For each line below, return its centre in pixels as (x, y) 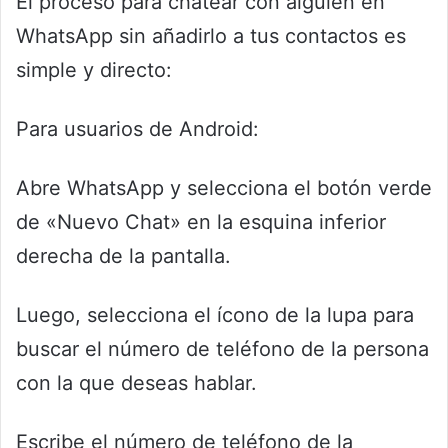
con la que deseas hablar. (136, 383)
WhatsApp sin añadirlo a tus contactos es (211, 36)
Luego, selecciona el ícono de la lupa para (215, 315)
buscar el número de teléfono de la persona (222, 349)
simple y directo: (94, 70)
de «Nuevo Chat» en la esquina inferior (201, 222)
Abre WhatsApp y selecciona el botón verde (224, 188)
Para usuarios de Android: (137, 129)
